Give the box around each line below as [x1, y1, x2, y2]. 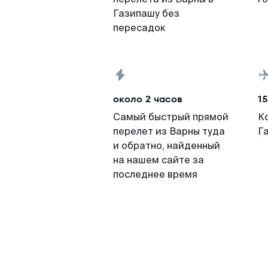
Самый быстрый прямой [113, 111, 229, 123]
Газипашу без [113, 7, 179, 20]
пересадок [113, 22, 166, 34]
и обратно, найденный [113, 139, 220, 152]
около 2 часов [113, 92, 182, 106]
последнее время [113, 168, 197, 181]
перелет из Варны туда [113, 125, 225, 138]
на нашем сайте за [113, 154, 204, 166]
